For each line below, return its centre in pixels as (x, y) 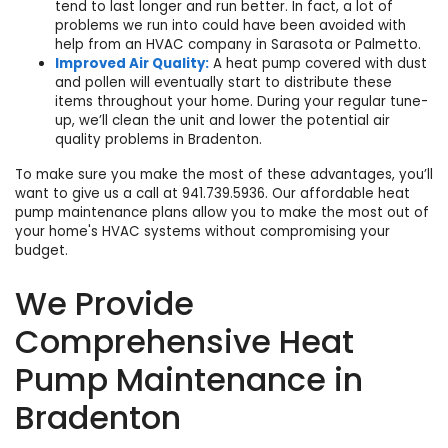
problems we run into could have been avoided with (230, 26)
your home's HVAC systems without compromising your (202, 232)
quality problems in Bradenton (157, 140)
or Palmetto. (377, 45)
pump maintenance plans (101, 213)
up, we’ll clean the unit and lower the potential (214, 121)
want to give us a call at (98, 194)
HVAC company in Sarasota (239, 45)
